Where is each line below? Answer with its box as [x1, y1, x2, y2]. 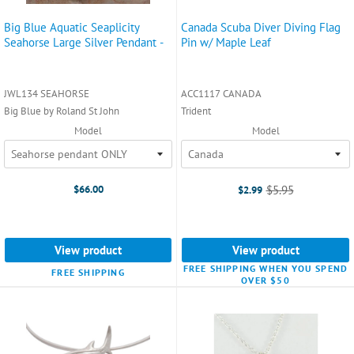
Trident [181, 104, 211, 118]
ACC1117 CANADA [181, 86, 262, 100]
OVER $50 [241, 273, 290, 286]
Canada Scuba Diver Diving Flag [181, 19, 341, 35]
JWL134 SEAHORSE [4, 86, 89, 100]
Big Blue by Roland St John [4, 104, 119, 118]
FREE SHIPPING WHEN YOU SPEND [183, 262, 348, 274]
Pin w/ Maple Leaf [181, 34, 271, 50]
